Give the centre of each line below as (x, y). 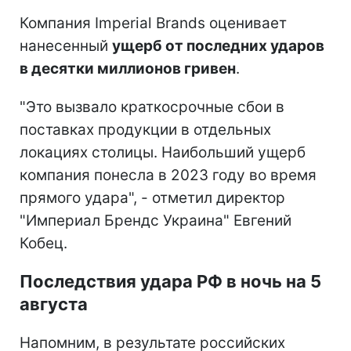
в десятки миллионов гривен (128, 69)
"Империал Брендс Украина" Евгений (156, 221)
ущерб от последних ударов (218, 46)
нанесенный (66, 46)
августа (54, 304)
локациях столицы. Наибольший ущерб (163, 153)
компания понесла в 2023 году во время (168, 175)
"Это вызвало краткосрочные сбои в (152, 107)
